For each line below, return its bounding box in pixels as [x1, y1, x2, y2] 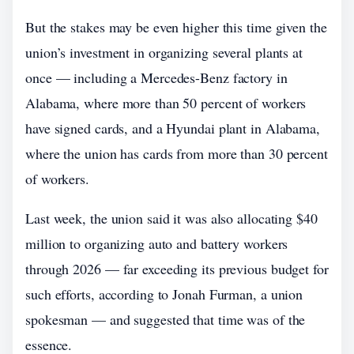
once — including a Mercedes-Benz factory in [25, 68, 288, 87]
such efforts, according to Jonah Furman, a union [25, 284, 303, 303]
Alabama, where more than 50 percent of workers [25, 93, 307, 112]
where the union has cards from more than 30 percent [25, 144, 328, 163]
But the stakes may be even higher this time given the [25, 17, 327, 36]
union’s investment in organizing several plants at [25, 43, 303, 62]
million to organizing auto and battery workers [25, 234, 288, 253]
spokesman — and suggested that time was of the [25, 310, 306, 329]
